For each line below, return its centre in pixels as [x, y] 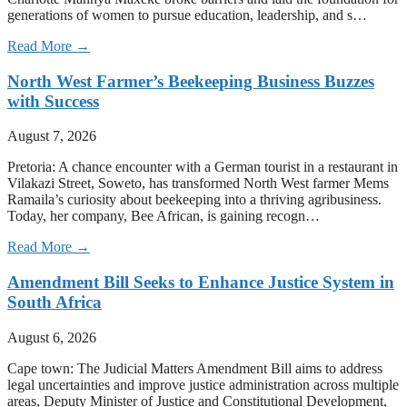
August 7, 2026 [52, 136]
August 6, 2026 [52, 337]
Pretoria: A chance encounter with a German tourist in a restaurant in [203, 167]
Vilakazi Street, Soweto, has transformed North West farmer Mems [198, 184]
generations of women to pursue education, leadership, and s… [187, 15]
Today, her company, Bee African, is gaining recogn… [164, 216]
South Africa [55, 303]
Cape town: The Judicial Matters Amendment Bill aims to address [195, 368]
